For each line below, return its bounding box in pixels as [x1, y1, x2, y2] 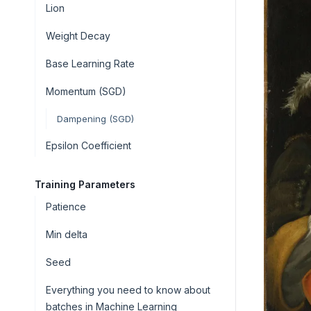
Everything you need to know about [46, 284, 210, 296]
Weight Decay [46, 30, 110, 42]
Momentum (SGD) [46, 85, 126, 97]
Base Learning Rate [46, 58, 135, 69]
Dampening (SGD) [57, 113, 134, 124]
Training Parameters [35, 178, 135, 190]
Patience [46, 201, 86, 212]
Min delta [46, 228, 87, 240]
